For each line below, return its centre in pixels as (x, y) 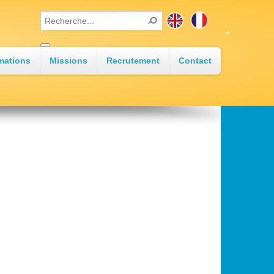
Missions (68, 61)
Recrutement (133, 61)
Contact (195, 61)
